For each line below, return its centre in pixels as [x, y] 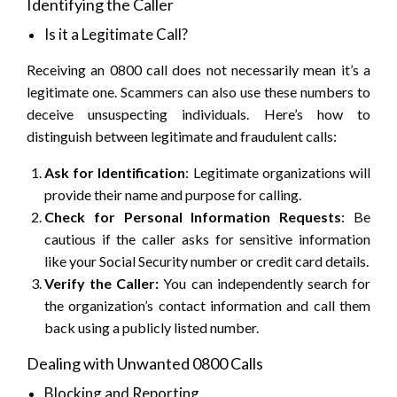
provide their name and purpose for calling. [173, 195]
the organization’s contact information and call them [207, 306]
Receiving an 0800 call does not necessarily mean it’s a [198, 70]
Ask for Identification [115, 173]
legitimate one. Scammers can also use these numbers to [198, 92]
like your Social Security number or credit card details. [206, 261]
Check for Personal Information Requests [193, 217]
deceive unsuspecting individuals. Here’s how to [198, 114]
